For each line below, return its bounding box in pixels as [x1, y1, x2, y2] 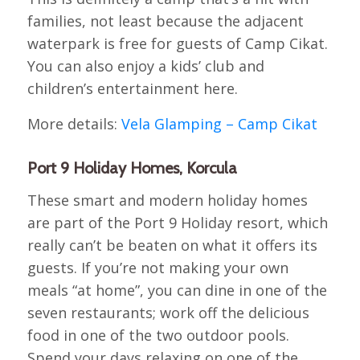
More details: [27, 113, 121, 133]
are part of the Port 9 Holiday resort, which [27, 213, 328, 233]
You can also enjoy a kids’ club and [27, 56, 264, 76]
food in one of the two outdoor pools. [27, 325, 289, 346]
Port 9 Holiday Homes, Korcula [27, 157, 237, 178]
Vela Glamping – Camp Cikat [121, 113, 317, 133]
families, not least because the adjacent [27, 11, 304, 31]
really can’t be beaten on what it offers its [27, 235, 317, 256]
